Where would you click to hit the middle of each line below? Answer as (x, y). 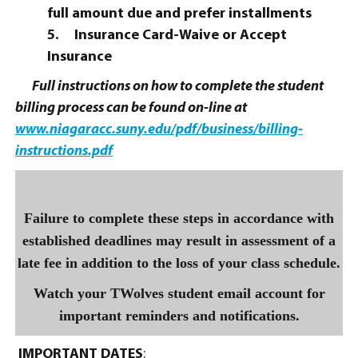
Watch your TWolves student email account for (179, 293)
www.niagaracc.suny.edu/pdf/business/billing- (159, 130)
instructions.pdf (64, 151)
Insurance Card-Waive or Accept (181, 36)
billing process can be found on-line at (131, 108)
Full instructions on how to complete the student (169, 87)
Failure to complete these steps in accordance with (179, 218)
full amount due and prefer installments (179, 14)
